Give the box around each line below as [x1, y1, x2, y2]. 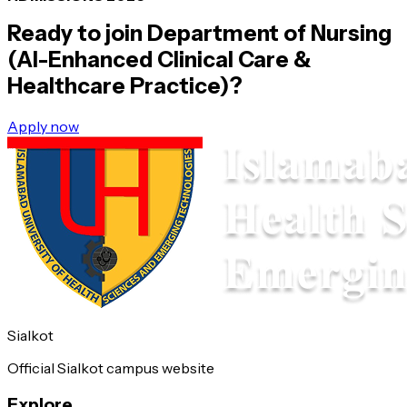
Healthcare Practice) [7, 73, 229, 100]
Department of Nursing [147, 20, 392, 47]
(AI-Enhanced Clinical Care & [7, 46, 311, 74]
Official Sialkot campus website [7, 359, 214, 378]
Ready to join [7, 20, 147, 47]
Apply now [7, 117, 79, 136]
